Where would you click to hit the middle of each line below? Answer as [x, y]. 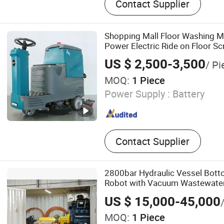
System [118, 192]
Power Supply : [137, 94]
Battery [187, 94]
